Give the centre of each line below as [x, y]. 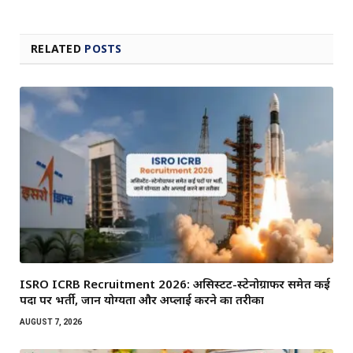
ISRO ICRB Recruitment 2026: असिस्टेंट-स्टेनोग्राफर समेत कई [175, 283]
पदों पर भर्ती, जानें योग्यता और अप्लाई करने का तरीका [142, 299]
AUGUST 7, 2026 [51, 321]
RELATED [58, 48]
